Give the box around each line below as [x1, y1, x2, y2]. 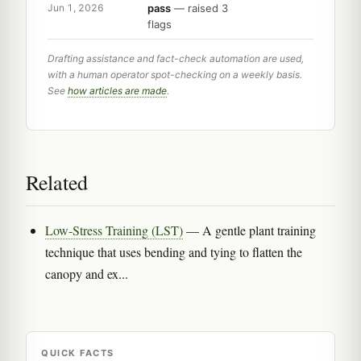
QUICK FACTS [41, 346, 114, 359]
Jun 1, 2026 [48, 2, 104, 15]
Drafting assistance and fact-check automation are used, [48, 52, 304, 64]
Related [26, 168, 88, 196]
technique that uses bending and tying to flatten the [45, 243, 302, 260]
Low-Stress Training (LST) [45, 221, 183, 239]
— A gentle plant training [183, 221, 316, 239]
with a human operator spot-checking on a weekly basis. [48, 68, 302, 81]
